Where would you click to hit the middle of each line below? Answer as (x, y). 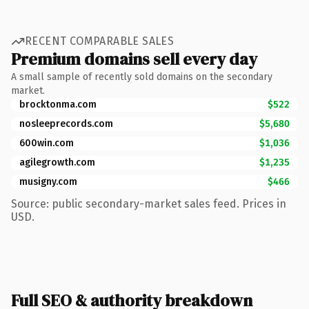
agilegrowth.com (57, 162)
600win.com (47, 143)
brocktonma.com (58, 104)
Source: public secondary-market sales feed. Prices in (149, 203)
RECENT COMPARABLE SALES (100, 41)
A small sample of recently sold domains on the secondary (142, 77)
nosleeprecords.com (66, 123)
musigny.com (48, 181)
